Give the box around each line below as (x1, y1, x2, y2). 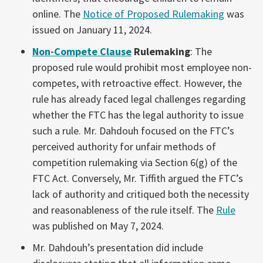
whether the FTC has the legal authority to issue (32, 107, 244, 122)
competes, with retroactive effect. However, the (32, 76, 242, 90)
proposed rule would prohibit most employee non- (32, 60, 252, 74)
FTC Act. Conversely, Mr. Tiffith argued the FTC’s (32, 171, 243, 185)
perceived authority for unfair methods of (32, 139, 216, 153)
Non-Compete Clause (32, 44, 131, 58)
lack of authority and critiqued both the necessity (32, 187, 249, 201)
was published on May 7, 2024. (32, 218, 164, 232)
